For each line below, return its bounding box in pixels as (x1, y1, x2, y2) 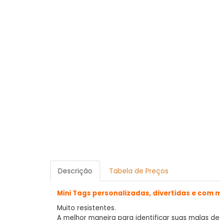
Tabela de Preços (109, 166, 168, 176)
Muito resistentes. (57, 203, 116, 213)
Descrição (58, 166, 92, 176)
